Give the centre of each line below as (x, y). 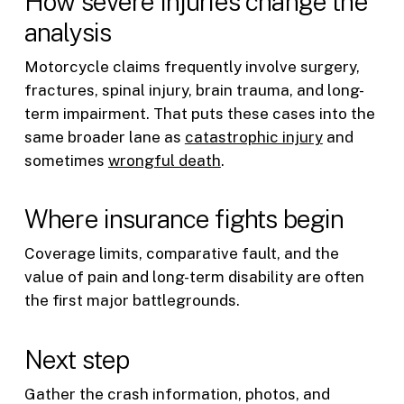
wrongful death (164, 160)
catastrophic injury (253, 137)
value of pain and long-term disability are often (194, 277)
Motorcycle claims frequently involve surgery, (192, 66)
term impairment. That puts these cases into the (199, 113)
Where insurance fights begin (184, 219)
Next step (77, 359)
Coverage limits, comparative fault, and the (181, 254)
